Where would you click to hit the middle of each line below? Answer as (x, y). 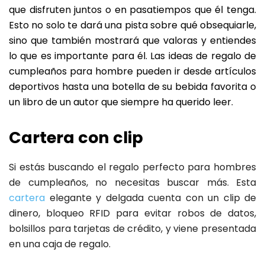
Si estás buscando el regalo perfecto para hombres (132, 167)
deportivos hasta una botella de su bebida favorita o (132, 87)
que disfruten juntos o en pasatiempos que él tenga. (132, 10)
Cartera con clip (76, 138)
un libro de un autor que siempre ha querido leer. (121, 102)
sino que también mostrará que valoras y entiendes (132, 41)
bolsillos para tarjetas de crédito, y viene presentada (132, 229)
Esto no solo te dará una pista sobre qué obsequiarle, (132, 25)
